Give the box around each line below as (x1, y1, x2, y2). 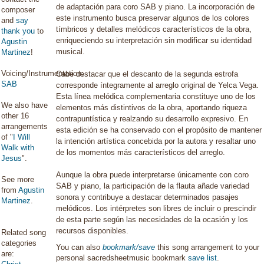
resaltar (216, 137, 242, 146)
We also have (1, 101, 48, 110)
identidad (221, 36, 252, 45)
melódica (93, 92, 124, 101)
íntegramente (100, 81, 146, 90)
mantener (230, 126, 262, 134)
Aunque (56, 170, 82, 179)
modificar (177, 36, 209, 45)
